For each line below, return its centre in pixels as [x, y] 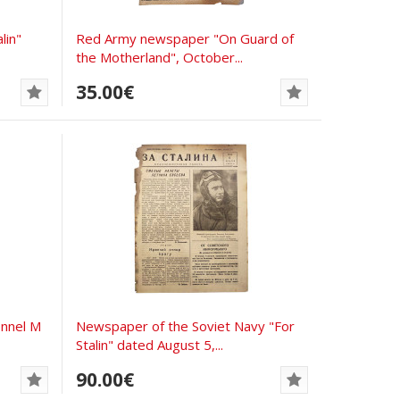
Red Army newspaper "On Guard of [185, 38]
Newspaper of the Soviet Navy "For [186, 325]
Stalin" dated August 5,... [150, 344]
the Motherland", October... [160, 57]
